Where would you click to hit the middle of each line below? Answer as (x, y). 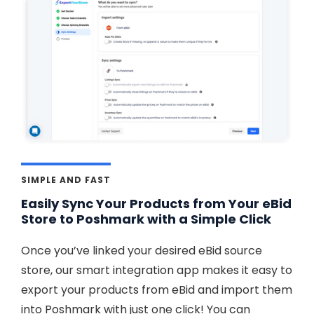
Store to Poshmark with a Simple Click (146, 219)
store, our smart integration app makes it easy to (157, 271)
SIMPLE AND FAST (66, 180)
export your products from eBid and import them (157, 290)
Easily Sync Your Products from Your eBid (156, 204)
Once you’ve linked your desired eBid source (142, 251)
